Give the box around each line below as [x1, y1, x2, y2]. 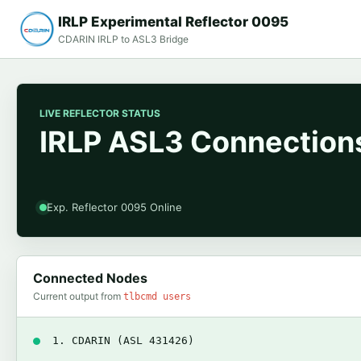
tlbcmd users [123, 291, 191, 302]
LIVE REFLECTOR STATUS [39, 107, 160, 119]
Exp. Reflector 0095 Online [47, 201, 182, 214]
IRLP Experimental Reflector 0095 [58, 14, 288, 30]
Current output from [33, 290, 123, 302]
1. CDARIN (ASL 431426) [52, 334, 194, 346]
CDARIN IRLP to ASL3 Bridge [58, 33, 189, 45]
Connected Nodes [33, 270, 147, 286]
